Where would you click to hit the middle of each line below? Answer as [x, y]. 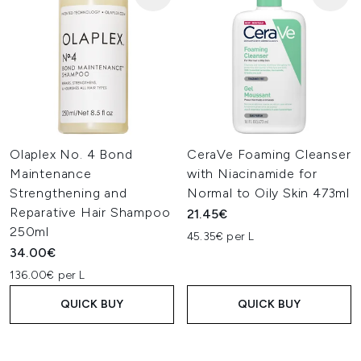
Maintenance [51, 174]
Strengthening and [68, 193]
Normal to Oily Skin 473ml [269, 193]
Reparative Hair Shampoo [90, 212]
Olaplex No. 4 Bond [71, 154]
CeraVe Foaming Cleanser [269, 154]
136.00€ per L [48, 275]
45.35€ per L [221, 237]
